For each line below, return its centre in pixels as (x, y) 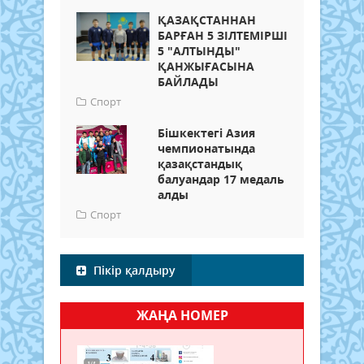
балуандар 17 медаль (221, 180)
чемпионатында (206, 149)
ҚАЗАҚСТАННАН (207, 20)
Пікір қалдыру (133, 271)
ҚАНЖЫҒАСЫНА (206, 67)
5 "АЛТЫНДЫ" (199, 51)
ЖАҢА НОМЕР (182, 316)
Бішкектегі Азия (206, 133)
